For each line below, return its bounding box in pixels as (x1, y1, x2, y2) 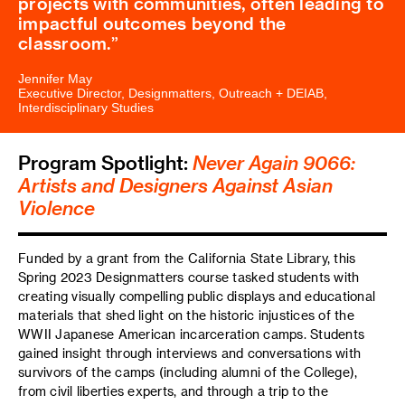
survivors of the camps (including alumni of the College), (18, 363, 358, 380)
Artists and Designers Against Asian (18, 173, 333, 196)
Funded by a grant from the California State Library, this (18, 250, 356, 266)
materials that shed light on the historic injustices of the (18, 306, 354, 323)
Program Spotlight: (18, 150, 193, 174)
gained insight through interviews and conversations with (18, 344, 361, 361)
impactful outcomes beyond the (18, 12, 287, 33)
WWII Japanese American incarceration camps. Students (18, 325, 364, 342)
